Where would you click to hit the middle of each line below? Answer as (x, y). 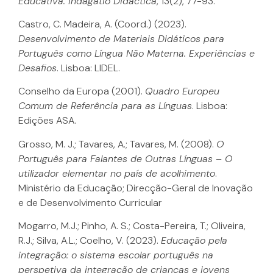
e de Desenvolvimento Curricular (90, 202)
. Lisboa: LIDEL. (88, 68)
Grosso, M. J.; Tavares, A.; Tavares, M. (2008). (117, 144)
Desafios (37, 68)
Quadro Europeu (182, 91)
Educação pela (194, 241)
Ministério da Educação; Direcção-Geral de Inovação (136, 188)
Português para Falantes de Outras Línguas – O (126, 158)
